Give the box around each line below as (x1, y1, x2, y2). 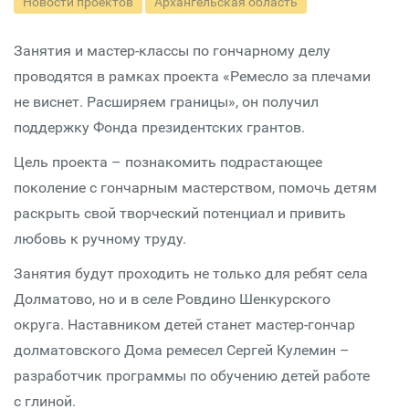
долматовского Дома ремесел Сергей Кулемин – (14, 341, 350, 359)
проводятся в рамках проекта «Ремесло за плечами (14, 68, 371, 85)
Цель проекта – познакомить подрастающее (14, 153, 322, 171)
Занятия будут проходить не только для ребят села (14, 265, 368, 282)
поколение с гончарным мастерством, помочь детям (14, 179, 377, 196)
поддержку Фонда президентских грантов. (14, 119, 305, 136)
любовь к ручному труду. (14, 230, 186, 247)
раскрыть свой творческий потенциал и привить (14, 204, 346, 222)
